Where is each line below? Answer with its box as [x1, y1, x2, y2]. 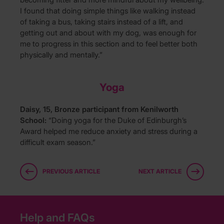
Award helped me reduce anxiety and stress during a [20, 126, 197, 136]
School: [20, 115, 48, 125]
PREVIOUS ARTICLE [42, 167, 100, 175]
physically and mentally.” [20, 49, 102, 59]
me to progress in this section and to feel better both [20, 38, 197, 48]
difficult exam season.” [20, 137, 95, 147]
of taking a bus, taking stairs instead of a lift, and [20, 16, 183, 26]
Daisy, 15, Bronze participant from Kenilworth [20, 104, 178, 114]
